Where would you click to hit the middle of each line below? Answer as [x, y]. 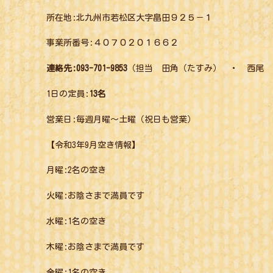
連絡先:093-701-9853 [87, 69]
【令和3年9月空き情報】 [93, 145]
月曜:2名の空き [76, 170]
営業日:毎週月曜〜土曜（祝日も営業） [121, 119]
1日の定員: [68, 94]
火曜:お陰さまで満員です [95, 196]
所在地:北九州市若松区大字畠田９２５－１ [129, 17]
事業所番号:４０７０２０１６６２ [112, 43]
